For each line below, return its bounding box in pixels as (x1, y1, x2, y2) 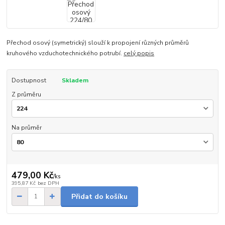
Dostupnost (11, 76, 46, 84)
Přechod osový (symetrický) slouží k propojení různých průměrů (7, 38, 189, 47)
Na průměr (11, 124, 42, 132)
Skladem (61, 76, 88, 84)
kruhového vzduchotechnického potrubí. (7, 49, 124, 57)
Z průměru (11, 90, 41, 98)
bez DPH (37, 179, 59, 187)
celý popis (124, 49, 155, 57)
